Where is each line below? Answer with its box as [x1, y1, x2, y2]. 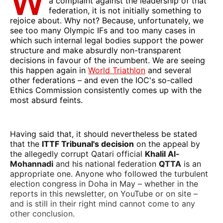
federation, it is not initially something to [49, 5, 202, 15]
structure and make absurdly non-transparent [10, 45, 181, 55]
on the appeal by [134, 138, 200, 149]
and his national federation [53, 158, 159, 169]
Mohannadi [10, 158, 53, 169]
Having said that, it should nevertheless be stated [10, 128, 197, 139]
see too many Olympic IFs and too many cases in [10, 25, 195, 35]
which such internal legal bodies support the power [10, 35, 204, 45]
